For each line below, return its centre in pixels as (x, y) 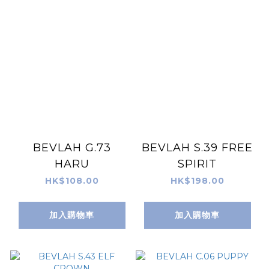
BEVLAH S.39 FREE (197, 147)
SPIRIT (197, 164)
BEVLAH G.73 (72, 147)
